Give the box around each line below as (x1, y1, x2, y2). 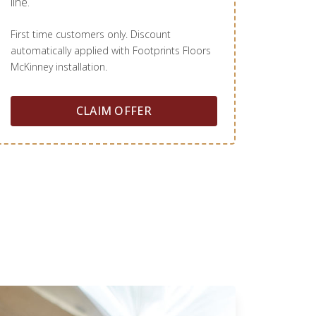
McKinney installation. (10, 60, 107, 74)
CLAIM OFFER (75, 103, 152, 119)
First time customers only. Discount (10, 28, 171, 42)
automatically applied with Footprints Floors (10, 44, 211, 58)
